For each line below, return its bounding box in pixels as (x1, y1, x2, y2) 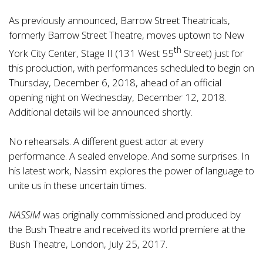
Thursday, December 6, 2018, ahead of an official (9, 75, 221, 89)
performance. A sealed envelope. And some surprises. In (9, 149, 249, 163)
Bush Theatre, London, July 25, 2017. (9, 237, 167, 251)
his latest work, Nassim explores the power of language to (9, 163, 254, 177)
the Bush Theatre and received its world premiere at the (9, 222, 245, 236)
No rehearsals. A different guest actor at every (9, 134, 204, 148)
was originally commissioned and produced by (41, 207, 241, 221)
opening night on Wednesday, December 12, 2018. (9, 90, 227, 104)
